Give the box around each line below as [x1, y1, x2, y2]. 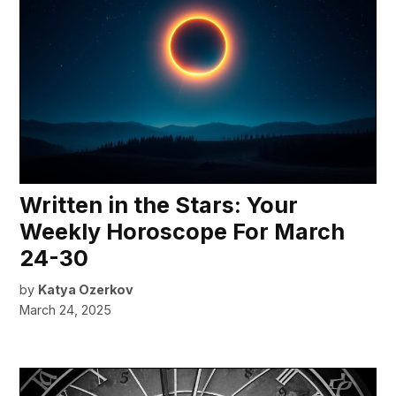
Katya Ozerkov [38, 282, 134, 298]
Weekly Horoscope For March [19, 218, 346, 246]
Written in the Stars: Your [19, 192, 299, 219]
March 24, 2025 [19, 302, 112, 318]
